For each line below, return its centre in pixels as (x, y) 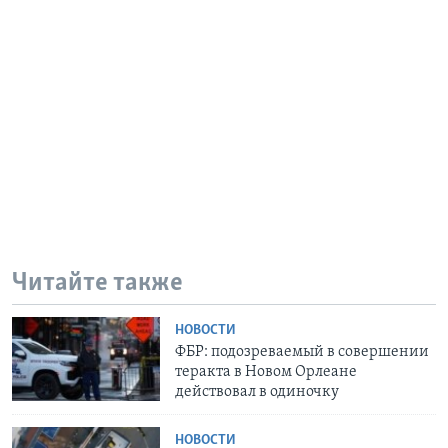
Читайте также (97, 283)
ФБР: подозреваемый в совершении (302, 352)
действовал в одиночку (257, 392)
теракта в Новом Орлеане (266, 372)
